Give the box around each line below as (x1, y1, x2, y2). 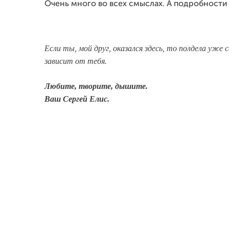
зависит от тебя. (44, 57, 107, 65)
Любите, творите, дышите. (44, 82, 148, 90)
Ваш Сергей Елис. (44, 95, 109, 103)
